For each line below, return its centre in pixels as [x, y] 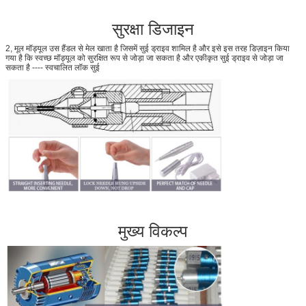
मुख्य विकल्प [153, 230]
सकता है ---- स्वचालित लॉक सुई [53, 68]
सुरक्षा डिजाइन [153, 28]
